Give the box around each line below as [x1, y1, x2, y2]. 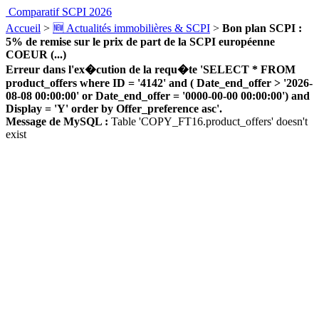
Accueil [6, 22, 41, 34]
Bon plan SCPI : [222, 22, 302, 34]
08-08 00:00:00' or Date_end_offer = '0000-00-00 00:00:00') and [6, 90, 310, 102]
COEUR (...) [6, 48, 66, 61]
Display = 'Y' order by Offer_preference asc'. [6, 103, 222, 115]
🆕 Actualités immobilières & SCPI [53, 22, 210, 34]
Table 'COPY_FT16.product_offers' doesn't [108, 115, 308, 127]
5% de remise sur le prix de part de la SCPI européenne [6, 36, 275, 48]
